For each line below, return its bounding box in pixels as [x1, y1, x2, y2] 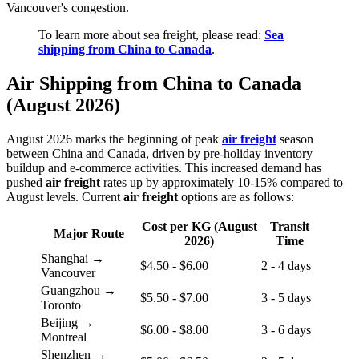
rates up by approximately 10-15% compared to [100, 175, 343, 189]
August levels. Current [6, 190, 123, 204]
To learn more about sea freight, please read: [38, 28, 264, 42]
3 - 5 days [261, 291, 311, 305]
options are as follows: [178, 190, 294, 204]
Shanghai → [41, 252, 104, 265]
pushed [6, 175, 46, 189]
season [276, 132, 313, 146]
